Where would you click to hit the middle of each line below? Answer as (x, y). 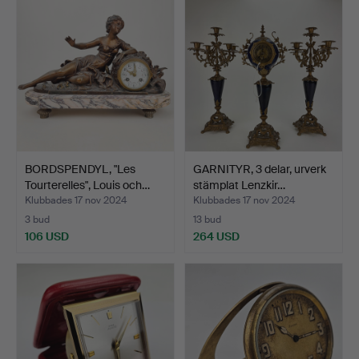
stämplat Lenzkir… (239, 186)
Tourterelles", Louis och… (87, 186)
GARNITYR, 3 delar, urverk (260, 169)
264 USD (216, 237)
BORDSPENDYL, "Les (80, 169)
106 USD (47, 237)
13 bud (207, 220)
